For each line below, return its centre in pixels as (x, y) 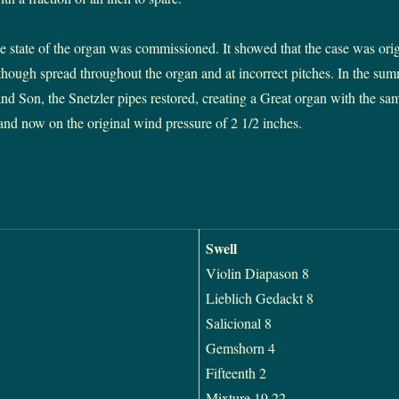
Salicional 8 (238, 323)
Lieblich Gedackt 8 (259, 298)
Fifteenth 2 (236, 373)
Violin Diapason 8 (257, 273)
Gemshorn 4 (240, 348)
